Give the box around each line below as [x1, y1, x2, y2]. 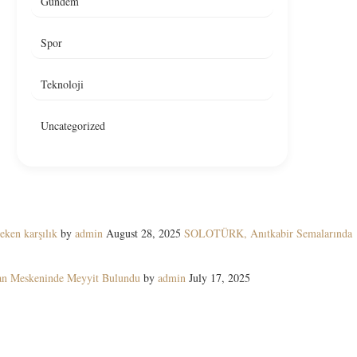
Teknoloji [41, 76, 84, 92]
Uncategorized [41, 118, 105, 133]
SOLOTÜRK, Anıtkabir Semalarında [184, 226, 352, 241]
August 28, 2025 [106, 226, 181, 241]
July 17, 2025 [189, 270, 250, 285]
